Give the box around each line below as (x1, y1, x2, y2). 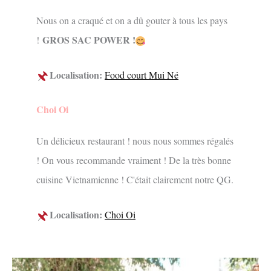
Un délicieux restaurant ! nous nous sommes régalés (36, 134, 233, 148)
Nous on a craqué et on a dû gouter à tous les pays (36, 14, 227, 27)
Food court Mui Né (105, 68, 178, 81)
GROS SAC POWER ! (42, 33, 135, 47)
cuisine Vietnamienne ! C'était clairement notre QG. (36, 173, 233, 186)
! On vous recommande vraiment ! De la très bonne (36, 154, 231, 167)
